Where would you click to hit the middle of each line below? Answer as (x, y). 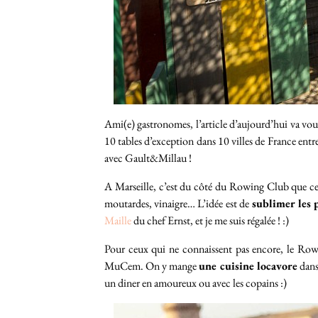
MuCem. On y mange (152, 266)
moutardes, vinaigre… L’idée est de (177, 203)
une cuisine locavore (248, 266)
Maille (118, 220)
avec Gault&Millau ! (148, 158)
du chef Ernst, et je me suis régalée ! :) (210, 220)
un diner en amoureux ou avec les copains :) (196, 283)
